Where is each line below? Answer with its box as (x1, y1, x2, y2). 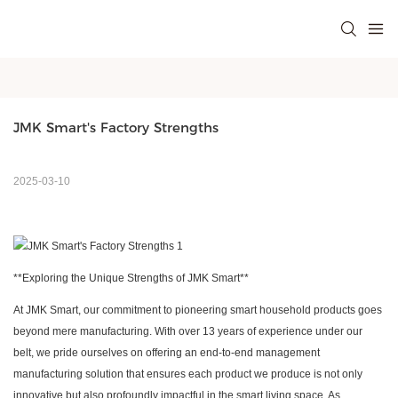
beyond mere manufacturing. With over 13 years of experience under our (13, 325, 362, 338)
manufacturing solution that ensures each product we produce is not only (13, 368, 362, 381)
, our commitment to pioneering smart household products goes (78, 304, 382, 317)
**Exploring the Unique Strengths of (13, 272, 185, 285)
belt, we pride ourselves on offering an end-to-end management (13, 346, 320, 360)
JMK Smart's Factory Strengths (13, 119, 219, 137)
